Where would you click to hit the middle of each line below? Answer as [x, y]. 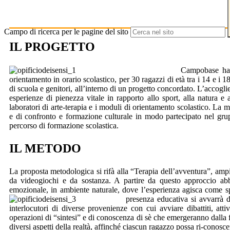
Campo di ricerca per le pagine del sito [66, 32]
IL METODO [45, 148]
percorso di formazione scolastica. [64, 125]
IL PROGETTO [52, 47]
